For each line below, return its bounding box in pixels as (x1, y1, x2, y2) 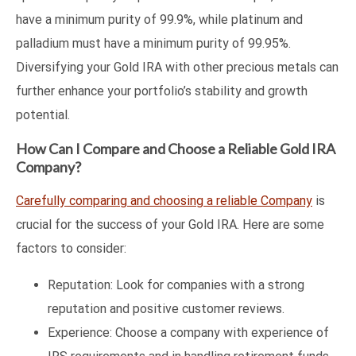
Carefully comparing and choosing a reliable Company (16, 192, 312, 208)
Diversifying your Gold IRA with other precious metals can (16, 59, 339, 75)
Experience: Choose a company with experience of (48, 324, 329, 340)
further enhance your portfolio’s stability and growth (16, 83, 308, 99)
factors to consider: (16, 240, 126, 256)
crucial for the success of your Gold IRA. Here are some (16, 216, 324, 232)
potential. (16, 106, 70, 122)
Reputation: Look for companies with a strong (48, 277, 304, 292)
